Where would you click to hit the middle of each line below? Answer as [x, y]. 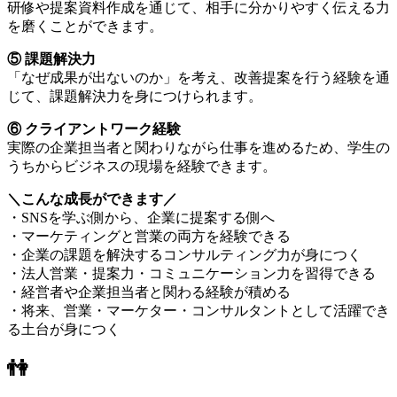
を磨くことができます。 [85, 27]
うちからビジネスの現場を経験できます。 [142, 167]
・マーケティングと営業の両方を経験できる [149, 237]
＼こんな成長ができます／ [92, 199]
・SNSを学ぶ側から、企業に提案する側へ [141, 218]
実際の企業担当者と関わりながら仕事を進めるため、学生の [198, 148]
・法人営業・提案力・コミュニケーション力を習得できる [191, 274]
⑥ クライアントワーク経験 [94, 129]
